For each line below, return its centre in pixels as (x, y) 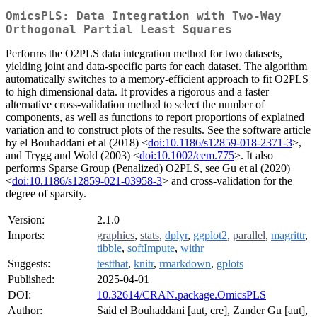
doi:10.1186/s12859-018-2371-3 (220, 143)
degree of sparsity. (46, 194)
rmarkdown (185, 264)
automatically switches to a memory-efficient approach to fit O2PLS (157, 79)
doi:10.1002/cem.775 (187, 156)
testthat (113, 264)
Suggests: (29, 264)
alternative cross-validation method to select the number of (135, 105)
